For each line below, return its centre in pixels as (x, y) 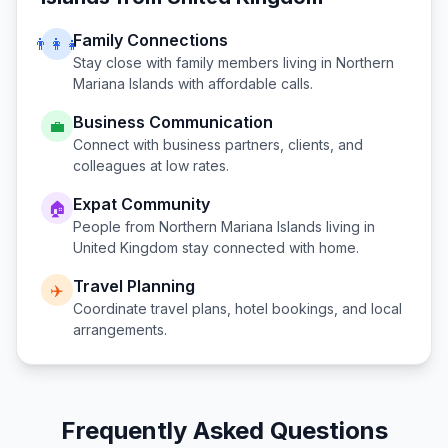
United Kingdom (125, 247)
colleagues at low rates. (151, 165)
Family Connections (150, 40)
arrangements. (120, 329)
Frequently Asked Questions (224, 430)
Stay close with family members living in (204, 62)
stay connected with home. (268, 247)
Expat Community (141, 204)
